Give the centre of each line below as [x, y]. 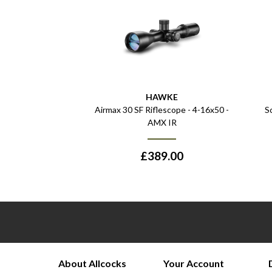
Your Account [193, 263]
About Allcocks [92, 263]
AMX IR [162, 123]
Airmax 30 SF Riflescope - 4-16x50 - [162, 110]
